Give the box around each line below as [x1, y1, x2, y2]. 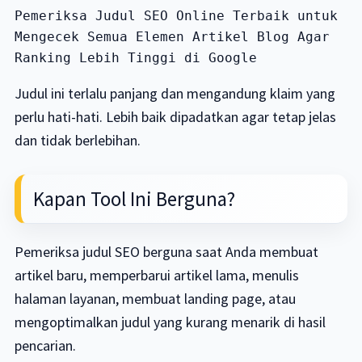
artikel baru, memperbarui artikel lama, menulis [14, 266, 299, 284]
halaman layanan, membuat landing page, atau [14, 289, 296, 308]
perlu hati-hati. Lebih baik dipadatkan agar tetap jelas [14, 107, 336, 126]
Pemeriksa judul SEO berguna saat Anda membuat [14, 242, 318, 261]
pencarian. [14, 336, 76, 355]
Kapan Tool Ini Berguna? [32, 186, 235, 212]
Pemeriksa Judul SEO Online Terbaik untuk [14, 8, 338, 23]
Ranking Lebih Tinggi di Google [14, 50, 257, 65]
